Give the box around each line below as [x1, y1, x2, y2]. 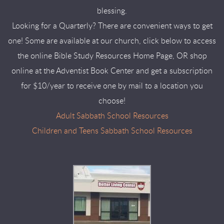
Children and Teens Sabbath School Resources [31, 127, 192, 135]
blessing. [97, 7, 127, 15]
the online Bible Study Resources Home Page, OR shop [17, 52, 207, 60]
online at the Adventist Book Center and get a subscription [11, 67, 212, 75]
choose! [98, 97, 125, 105]
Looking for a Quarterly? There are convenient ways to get [11, 22, 212, 30]
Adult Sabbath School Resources [55, 112, 168, 120]
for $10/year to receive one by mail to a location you [21, 82, 203, 90]
